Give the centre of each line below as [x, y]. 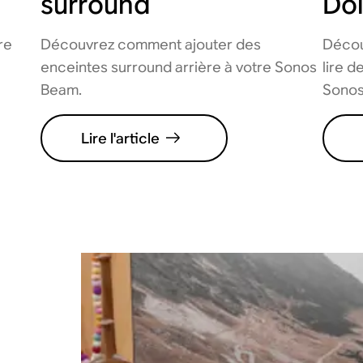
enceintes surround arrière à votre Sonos [178, 66]
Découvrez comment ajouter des [150, 44]
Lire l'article [120, 138]
